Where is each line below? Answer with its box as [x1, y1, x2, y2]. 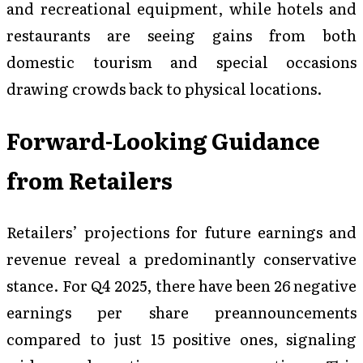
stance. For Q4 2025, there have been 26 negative [6, 273, 357, 297]
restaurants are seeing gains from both [6, 23, 357, 47]
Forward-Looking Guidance [6, 123, 320, 156]
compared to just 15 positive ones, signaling [6, 327, 357, 350]
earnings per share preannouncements [6, 300, 357, 323]
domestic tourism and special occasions [6, 50, 357, 74]
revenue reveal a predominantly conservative [6, 246, 357, 270]
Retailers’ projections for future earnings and [6, 220, 357, 243]
